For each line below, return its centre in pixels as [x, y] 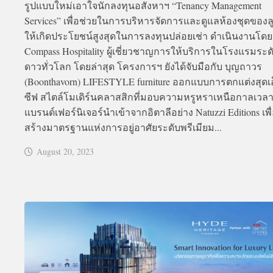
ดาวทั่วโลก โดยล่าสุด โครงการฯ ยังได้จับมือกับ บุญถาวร [143, 66]
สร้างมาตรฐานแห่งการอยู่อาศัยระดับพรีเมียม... [123, 127]
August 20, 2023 [65, 152]
